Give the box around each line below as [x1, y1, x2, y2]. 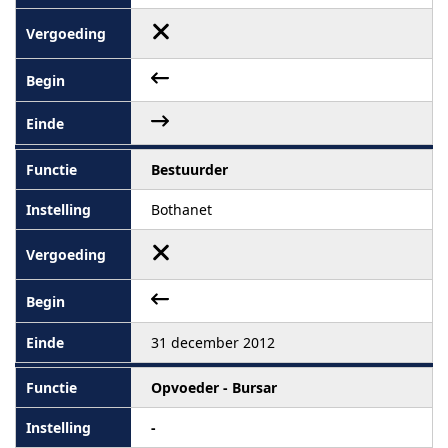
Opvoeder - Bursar [151, 378, 277, 397]
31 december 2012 [151, 333, 275, 352]
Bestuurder [151, 160, 228, 179]
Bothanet [151, 200, 212, 219]
